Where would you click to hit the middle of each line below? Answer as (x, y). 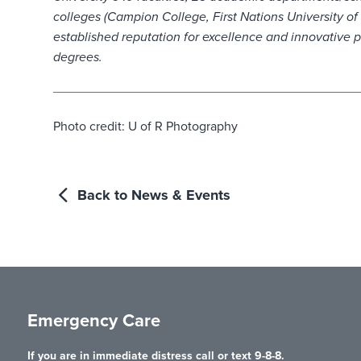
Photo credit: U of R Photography (145, 127)
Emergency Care (93, 321)
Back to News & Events (151, 195)
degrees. (77, 58)
